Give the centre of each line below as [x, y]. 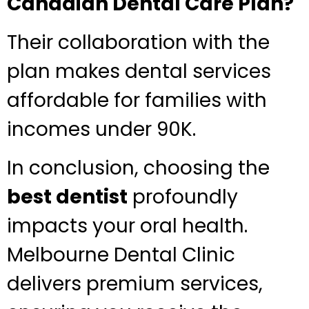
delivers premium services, [135, 284]
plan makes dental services [139, 71]
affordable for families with [137, 100]
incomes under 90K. [101, 129]
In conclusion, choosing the [138, 168]
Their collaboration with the [138, 42]
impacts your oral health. [127, 226]
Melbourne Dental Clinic [121, 255]
